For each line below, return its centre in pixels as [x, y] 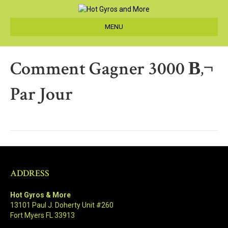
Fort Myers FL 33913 [42, 216]
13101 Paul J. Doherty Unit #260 [62, 205]
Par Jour [41, 95]
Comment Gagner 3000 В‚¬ [112, 69]
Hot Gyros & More [40, 195]
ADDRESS [30, 174]
